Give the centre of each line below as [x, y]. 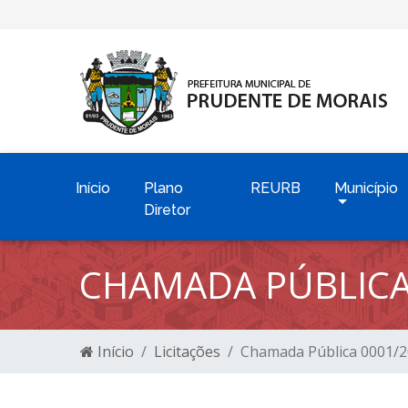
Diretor [167, 210]
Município [367, 188]
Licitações [187, 352]
